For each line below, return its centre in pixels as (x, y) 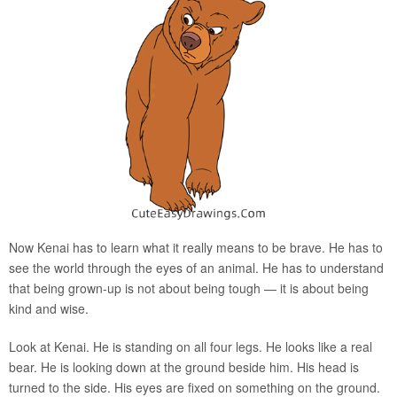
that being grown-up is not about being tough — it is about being (189, 288)
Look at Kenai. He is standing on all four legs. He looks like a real (191, 346)
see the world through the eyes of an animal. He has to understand (196, 267)
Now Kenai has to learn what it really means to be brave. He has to (196, 247)
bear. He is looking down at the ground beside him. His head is (184, 366)
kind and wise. (49, 308)
